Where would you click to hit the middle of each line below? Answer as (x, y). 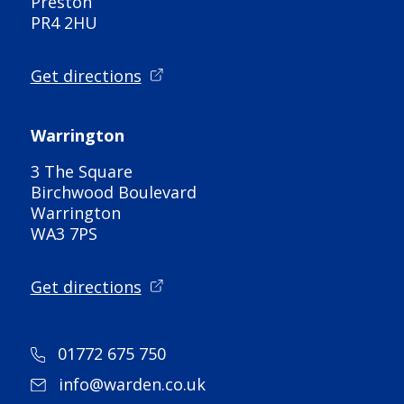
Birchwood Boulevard (113, 193)
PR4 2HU (64, 23)
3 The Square (81, 172)
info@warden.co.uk (132, 385)
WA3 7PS (64, 234)
